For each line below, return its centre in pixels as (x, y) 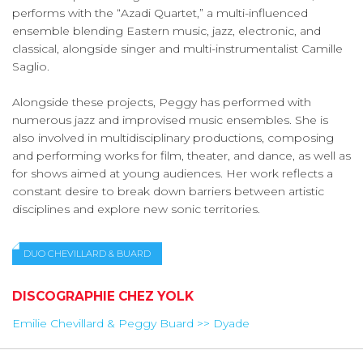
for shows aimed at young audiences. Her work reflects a (173, 173)
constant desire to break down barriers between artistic (168, 191)
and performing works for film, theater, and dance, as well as (181, 155)
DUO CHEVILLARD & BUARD (87, 254)
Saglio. (31, 66)
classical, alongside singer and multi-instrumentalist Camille (177, 48)
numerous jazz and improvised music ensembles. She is (170, 120)
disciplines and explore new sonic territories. (136, 209)
